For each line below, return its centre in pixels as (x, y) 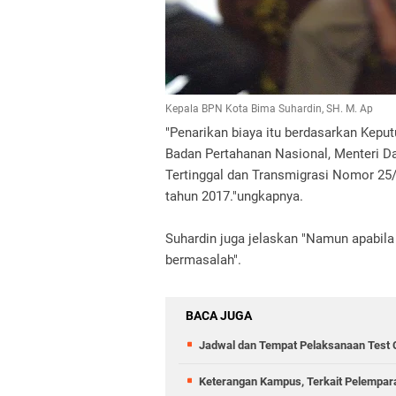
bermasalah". (203, 260)
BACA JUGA (219, 316)
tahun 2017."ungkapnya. (234, 196)
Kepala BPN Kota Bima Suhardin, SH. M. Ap (269, 109)
